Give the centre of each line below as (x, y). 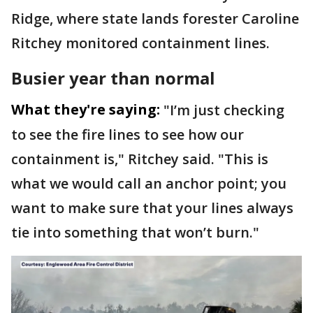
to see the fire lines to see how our (128, 134)
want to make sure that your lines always (152, 208)
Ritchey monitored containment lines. (140, 43)
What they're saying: (86, 109)
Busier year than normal (113, 78)
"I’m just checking (224, 110)
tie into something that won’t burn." (135, 232)
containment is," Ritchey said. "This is (140, 159)
